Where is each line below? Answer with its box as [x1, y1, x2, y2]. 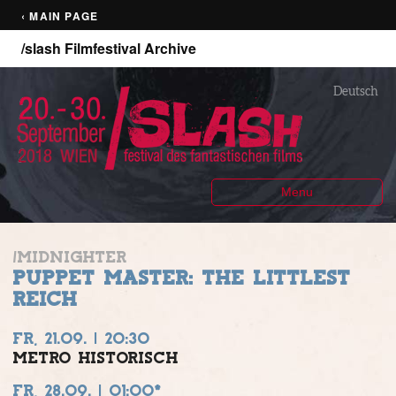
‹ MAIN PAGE [21, 8, 99, 24]
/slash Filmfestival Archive [21, 38, 196, 58]
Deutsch [333, 84, 378, 98]
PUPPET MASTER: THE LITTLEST [13, 266, 351, 290]
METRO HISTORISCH [13, 348, 179, 368]
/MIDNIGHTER [13, 247, 127, 267]
